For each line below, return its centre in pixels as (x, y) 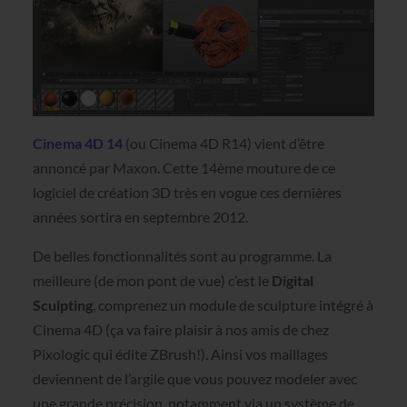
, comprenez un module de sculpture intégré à (233, 305)
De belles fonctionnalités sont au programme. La (182, 256)
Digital (292, 281)
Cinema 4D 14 (77, 144)
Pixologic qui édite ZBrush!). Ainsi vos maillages (180, 354)
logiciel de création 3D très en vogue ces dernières (187, 193)
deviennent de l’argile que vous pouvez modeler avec (194, 379)
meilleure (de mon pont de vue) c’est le (152, 281)
